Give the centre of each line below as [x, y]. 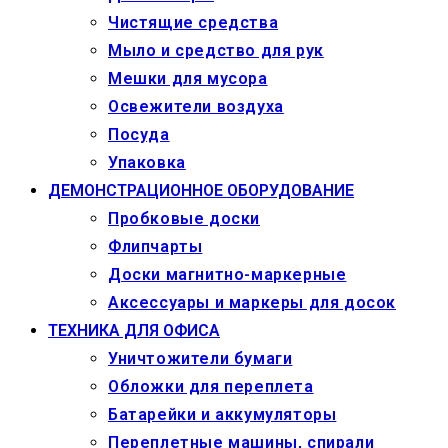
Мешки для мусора [188, 78]
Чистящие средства [193, 22]
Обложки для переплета [211, 386]
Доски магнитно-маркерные [227, 274]
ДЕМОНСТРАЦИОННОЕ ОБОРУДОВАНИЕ [201, 190]
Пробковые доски [184, 218]
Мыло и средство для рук [216, 50]
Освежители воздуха [196, 106]
